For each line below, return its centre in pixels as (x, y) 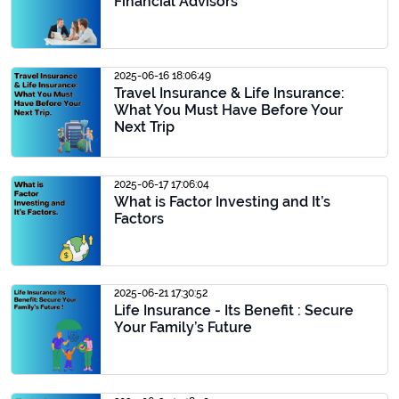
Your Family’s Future (183, 327)
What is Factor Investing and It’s (222, 202)
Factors (139, 219)
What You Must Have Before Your (228, 110)
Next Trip (144, 127)
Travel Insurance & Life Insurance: (229, 93)
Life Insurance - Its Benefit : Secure (234, 310)
